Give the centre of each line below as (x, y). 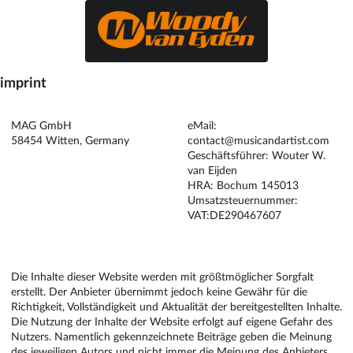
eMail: (202, 124)
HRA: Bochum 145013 (243, 184)
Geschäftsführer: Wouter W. (256, 154)
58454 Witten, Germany (70, 139)
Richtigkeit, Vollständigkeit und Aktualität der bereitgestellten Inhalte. (176, 306)
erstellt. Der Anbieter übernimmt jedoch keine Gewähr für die (159, 291)
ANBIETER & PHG (62, 98)
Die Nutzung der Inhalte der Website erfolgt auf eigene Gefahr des (172, 321)
